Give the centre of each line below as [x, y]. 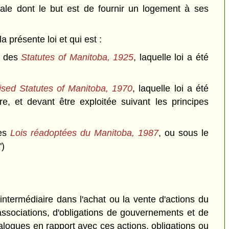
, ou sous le [183, 133]
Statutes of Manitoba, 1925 [77, 58]
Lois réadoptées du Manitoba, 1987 [84, 133]
